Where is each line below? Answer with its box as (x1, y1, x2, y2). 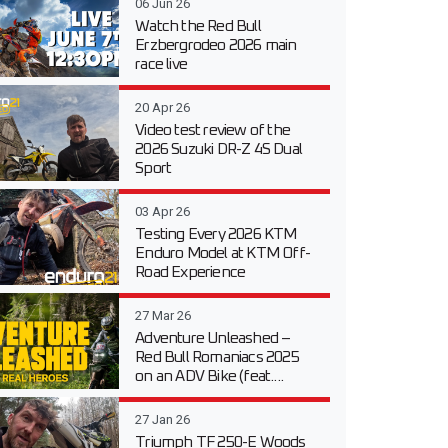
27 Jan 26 (135, 412, 191, 428)
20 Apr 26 (135, 100, 191, 116)
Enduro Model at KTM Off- (135, 245, 311, 262)
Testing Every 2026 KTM (135, 226, 297, 243)
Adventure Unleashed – (135, 330, 291, 347)
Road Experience (135, 264, 246, 281)
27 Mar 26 (135, 308, 192, 324)
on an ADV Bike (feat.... (135, 368, 284, 385)
